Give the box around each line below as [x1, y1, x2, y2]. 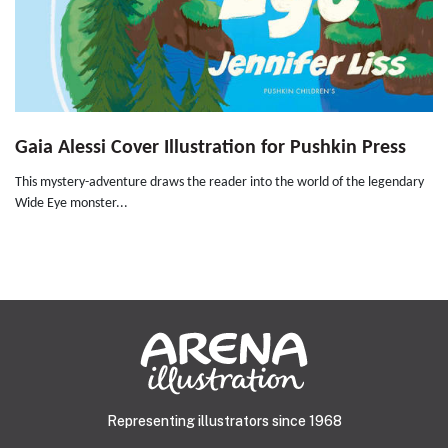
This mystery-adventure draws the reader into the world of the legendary [15, 175, 424, 191]
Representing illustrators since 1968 [106, 413, 342, 430]
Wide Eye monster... [15, 196, 128, 212]
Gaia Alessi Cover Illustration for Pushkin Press [15, 138, 406, 159]
